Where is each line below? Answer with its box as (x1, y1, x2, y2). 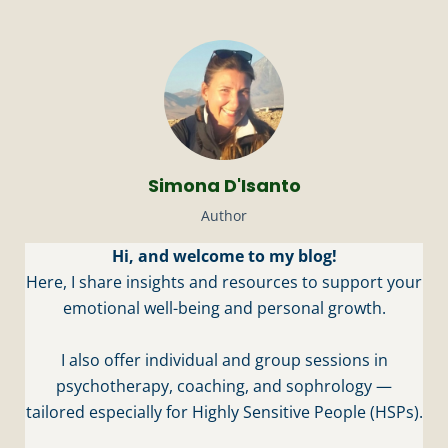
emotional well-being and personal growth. (62, 296, 386, 319)
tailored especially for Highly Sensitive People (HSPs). (25, 400, 423, 423)
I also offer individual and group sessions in (60, 348, 388, 371)
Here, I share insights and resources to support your (26, 270, 422, 293)
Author (201, 205, 247, 225)
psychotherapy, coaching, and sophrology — (56, 374, 392, 397)
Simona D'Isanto (147, 172, 301, 198)
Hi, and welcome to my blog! (111, 244, 337, 267)
